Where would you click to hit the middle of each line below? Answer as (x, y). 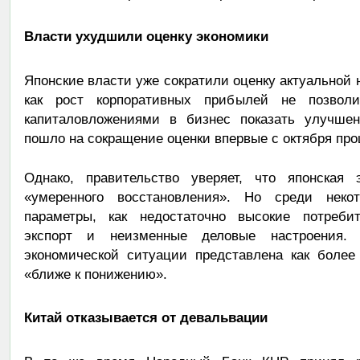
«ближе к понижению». (95, 274)
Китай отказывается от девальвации (145, 317)
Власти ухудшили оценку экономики (146, 36)
